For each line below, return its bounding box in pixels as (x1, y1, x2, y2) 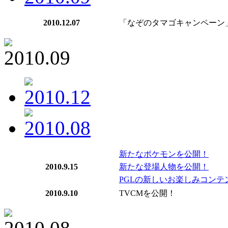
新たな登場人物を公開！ (119, 162, 209, 171)
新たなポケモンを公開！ (119, 150, 209, 158)
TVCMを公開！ (119, 189, 176, 197)
